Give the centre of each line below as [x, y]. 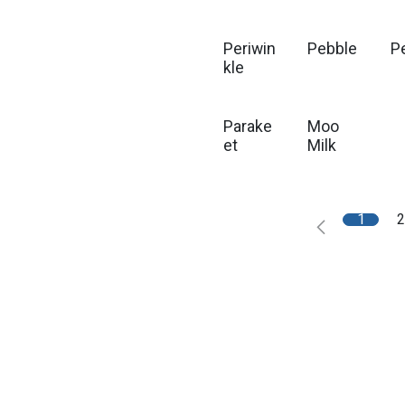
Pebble [332, 49]
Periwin [250, 49]
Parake [248, 127]
